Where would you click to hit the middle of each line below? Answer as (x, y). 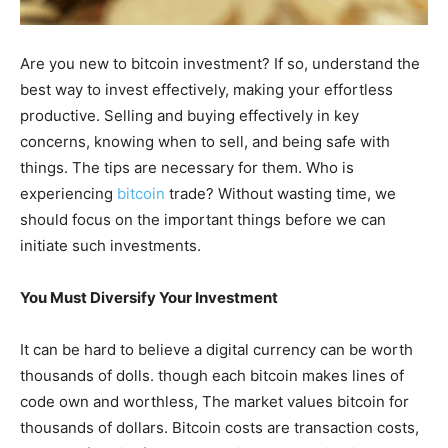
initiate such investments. (110, 245)
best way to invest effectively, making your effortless (206, 89)
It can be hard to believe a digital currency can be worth (216, 349)
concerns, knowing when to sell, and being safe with (205, 141)
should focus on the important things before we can (203, 219)
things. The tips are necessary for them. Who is (187, 167)
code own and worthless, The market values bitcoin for (214, 401)
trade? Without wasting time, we (280, 193)
